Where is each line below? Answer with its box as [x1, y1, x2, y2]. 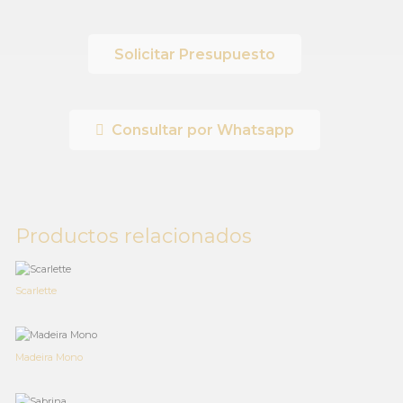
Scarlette [14, 284, 57, 298]
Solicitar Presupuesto [114, 45, 275, 63]
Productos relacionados [14, 224, 252, 249]
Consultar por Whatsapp [112, 121, 294, 139]
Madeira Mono [14, 351, 83, 364]
